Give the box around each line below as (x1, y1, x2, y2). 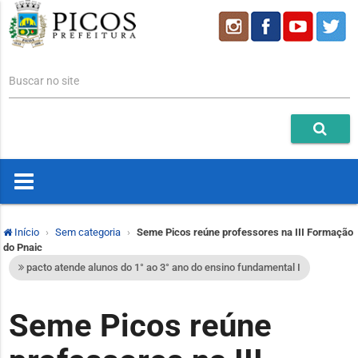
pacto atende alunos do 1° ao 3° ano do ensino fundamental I (23, 261, 300, 274)
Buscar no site (8, 74, 79, 88)
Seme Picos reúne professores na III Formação (137, 226, 353, 239)
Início (12, 226, 39, 239)
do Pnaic (3, 241, 42, 254)
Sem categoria (55, 226, 121, 239)
